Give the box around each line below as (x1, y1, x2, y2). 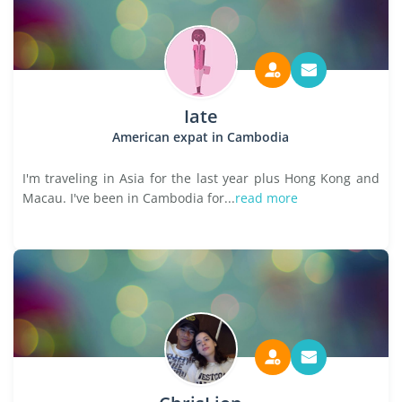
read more (235, 189, 298, 206)
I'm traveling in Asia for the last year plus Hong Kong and (22, 170, 380, 187)
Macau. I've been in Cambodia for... (22, 189, 235, 206)
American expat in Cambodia (112, 128, 290, 145)
